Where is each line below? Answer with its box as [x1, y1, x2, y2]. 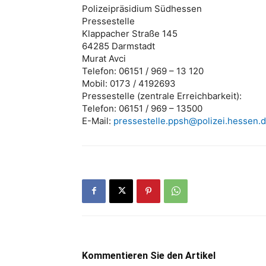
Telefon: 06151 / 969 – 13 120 [82, 65, 204, 77]
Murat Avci [82, 52, 126, 64]
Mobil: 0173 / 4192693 [82, 77, 176, 89]
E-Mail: [82, 115, 113, 126]
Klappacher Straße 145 [82, 27, 178, 39]
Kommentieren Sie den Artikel [82, 249, 216, 261]
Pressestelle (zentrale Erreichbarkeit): [82, 90, 242, 102]
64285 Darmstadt [82, 40, 155, 52]
